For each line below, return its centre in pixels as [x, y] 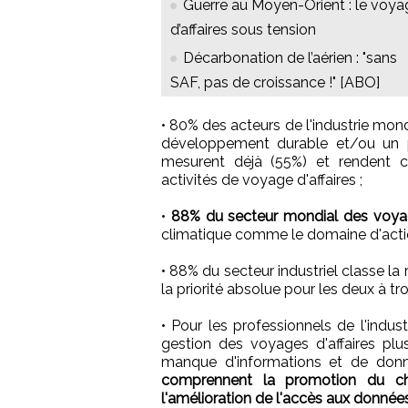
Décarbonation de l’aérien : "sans [290, 57]
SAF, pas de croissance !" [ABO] [275, 82]
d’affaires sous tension [243, 29]
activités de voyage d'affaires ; [262, 179]
